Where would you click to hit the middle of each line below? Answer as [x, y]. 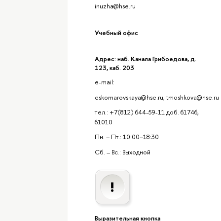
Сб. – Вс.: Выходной [122, 152]
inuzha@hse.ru [115, 6]
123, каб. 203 [114, 67]
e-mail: [105, 82]
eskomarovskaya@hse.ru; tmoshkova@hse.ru [157, 97]
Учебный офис [116, 32]
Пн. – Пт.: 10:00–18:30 [127, 137]
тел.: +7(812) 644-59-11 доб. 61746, [147, 112]
